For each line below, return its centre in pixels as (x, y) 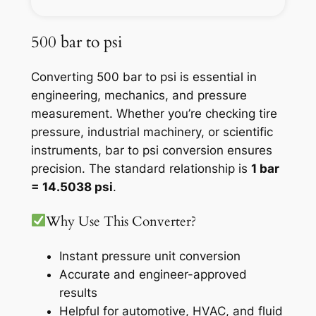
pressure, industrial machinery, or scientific (152, 132)
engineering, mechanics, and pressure (139, 96)
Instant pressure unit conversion (150, 256)
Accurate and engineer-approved (153, 275)
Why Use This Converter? (121, 221)
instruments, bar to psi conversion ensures (151, 151)
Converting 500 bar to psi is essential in (144, 77)
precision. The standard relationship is (141, 169)
